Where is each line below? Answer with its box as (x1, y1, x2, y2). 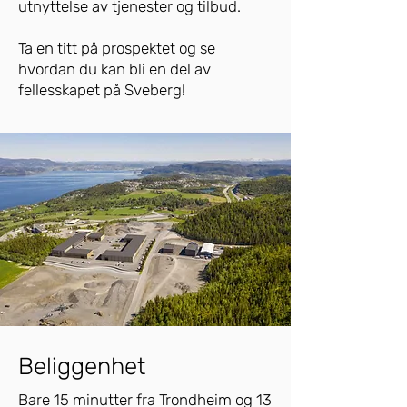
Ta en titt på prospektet (18, 39, 175, 57)
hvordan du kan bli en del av (18, 60, 211, 78)
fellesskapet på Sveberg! (18, 81, 185, 99)
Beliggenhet (18, 352, 145, 381)
